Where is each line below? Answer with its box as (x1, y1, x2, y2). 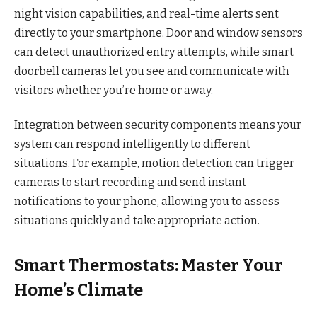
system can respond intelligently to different (14, 137, 250, 151)
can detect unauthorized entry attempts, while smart (14, 45, 294, 59)
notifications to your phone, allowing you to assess (14, 195, 279, 209)
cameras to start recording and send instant (14, 175, 246, 190)
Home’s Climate (14, 279, 143, 300)
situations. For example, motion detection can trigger (14, 156, 294, 171)
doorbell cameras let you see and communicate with (14, 64, 289, 78)
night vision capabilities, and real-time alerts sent (14, 6, 279, 21)
